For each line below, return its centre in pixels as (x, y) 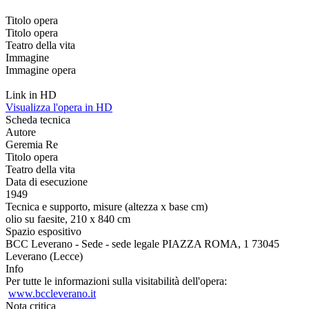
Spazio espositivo (43, 231)
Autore (21, 132)
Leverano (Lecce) (44, 256)
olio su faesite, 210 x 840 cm (68, 219)
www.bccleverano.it (52, 293)
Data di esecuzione (47, 181)
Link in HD (31, 94)
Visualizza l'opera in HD (59, 107)
